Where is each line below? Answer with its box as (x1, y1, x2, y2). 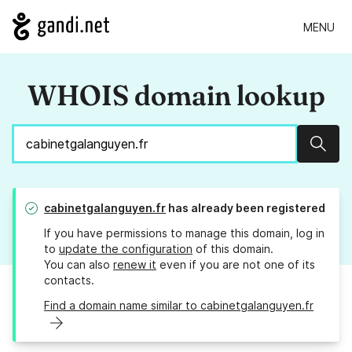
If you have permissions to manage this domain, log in (44, 226, 324, 240)
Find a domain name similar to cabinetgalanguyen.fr (44, 299, 313, 313)
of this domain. (192, 242, 273, 256)
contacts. (44, 273, 94, 288)
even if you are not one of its (156, 258, 315, 272)
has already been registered (166, 201, 325, 215)
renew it (113, 258, 156, 272)
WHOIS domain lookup (27, 78, 325, 113)
